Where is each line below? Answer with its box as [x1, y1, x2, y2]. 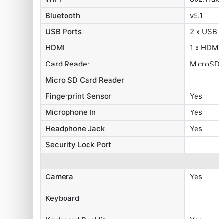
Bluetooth [45, 10, 81, 20]
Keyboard [45, 193, 80, 203]
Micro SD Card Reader [45, 75, 125, 85]
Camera [45, 172, 74, 181]
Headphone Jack [45, 123, 105, 133]
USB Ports [45, 26, 82, 36]
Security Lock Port [45, 139, 112, 149]
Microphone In [45, 107, 96, 117]
